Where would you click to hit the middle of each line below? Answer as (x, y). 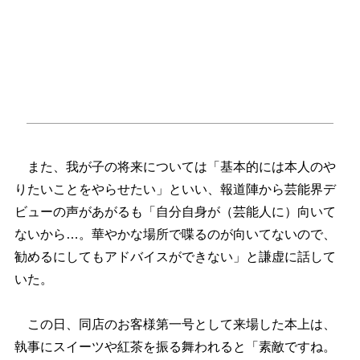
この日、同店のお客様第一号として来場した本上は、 (175, 325)
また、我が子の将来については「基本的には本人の (175, 167)
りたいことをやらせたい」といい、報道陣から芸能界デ (175, 190)
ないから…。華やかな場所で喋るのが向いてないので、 (175, 235)
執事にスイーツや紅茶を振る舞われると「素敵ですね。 (175, 347)
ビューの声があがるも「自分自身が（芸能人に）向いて (175, 212)
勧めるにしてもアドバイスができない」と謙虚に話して (175, 257)
